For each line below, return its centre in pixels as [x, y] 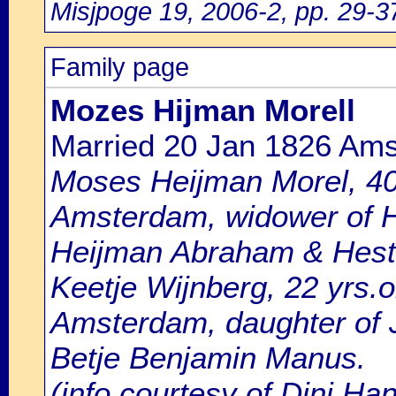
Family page [120, 67]
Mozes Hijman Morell [203, 110]
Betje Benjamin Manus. [208, 358]
